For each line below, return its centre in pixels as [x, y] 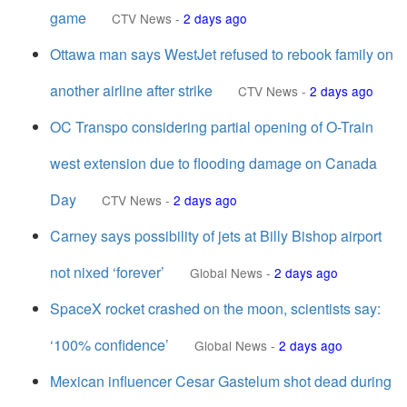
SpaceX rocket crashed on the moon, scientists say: [215, 308]
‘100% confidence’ [109, 345]
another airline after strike [131, 90]
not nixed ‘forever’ [107, 272]
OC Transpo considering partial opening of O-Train [212, 127]
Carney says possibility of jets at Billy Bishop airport [216, 236]
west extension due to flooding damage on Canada [213, 163]
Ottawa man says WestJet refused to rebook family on [222, 54]
